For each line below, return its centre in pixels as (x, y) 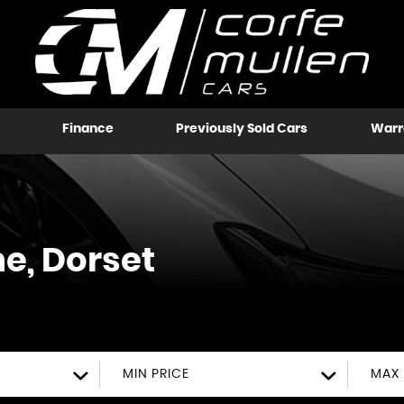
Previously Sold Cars (242, 129)
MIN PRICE (156, 374)
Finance (87, 129)
